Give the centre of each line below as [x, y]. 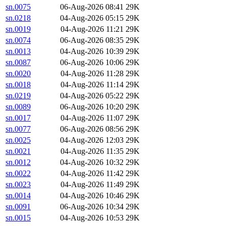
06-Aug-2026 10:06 [92, 63]
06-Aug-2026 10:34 [92, 207]
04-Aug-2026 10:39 [92, 51]
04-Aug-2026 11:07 [92, 118]
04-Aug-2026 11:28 [92, 74]
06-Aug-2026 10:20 [92, 107]
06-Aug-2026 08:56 [92, 129]
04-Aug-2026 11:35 [92, 151]
